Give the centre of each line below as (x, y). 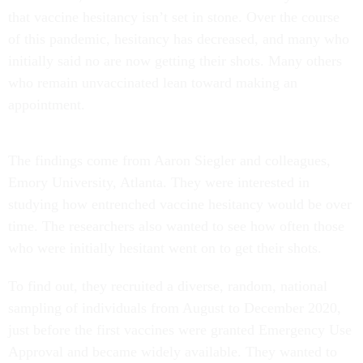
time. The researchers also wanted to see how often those (176, 226)
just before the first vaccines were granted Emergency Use (180, 329)
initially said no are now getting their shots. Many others (175, 60)
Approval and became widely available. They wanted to (173, 351)
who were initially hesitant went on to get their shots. (165, 248)
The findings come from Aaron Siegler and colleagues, (169, 160)
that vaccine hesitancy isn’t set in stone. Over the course (174, 17)
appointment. (47, 104)
